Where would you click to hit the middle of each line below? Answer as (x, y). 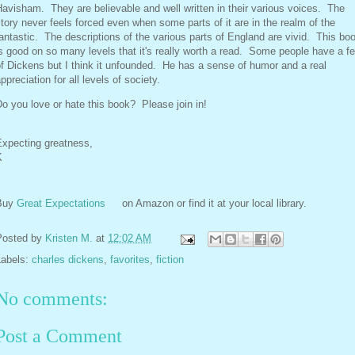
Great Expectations (61, 204)
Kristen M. (69, 239)
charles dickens (68, 260)
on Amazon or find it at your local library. (213, 204)
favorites (130, 260)
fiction (170, 260)
